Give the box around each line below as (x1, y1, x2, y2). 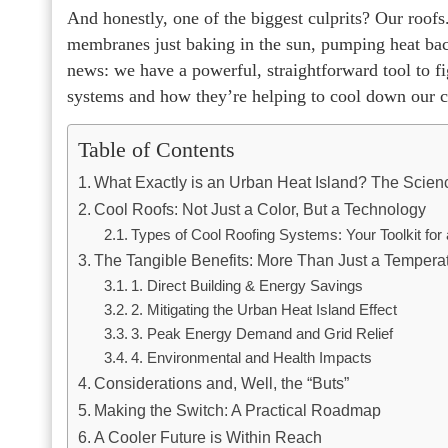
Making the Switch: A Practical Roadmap (94, 401, 382, 419)
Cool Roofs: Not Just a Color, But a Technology (94, 200, 427, 218)
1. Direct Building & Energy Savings (130, 278, 363, 294)
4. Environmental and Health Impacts (130, 350, 372, 366)
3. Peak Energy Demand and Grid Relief (130, 326, 393, 342)
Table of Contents (78, 138, 235, 162)
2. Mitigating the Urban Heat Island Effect (130, 302, 397, 318)
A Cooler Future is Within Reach (94, 428, 323, 446)
